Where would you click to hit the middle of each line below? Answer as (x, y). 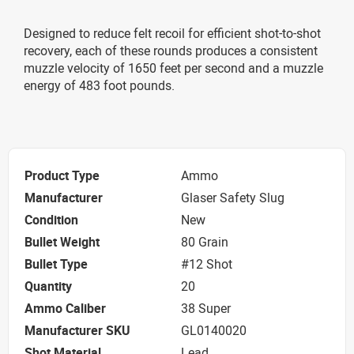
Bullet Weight (62, 242)
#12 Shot (207, 264)
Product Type (62, 176)
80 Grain (205, 242)
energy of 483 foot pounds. (99, 85)
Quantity (48, 286)
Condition (51, 220)
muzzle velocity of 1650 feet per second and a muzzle (173, 68)
